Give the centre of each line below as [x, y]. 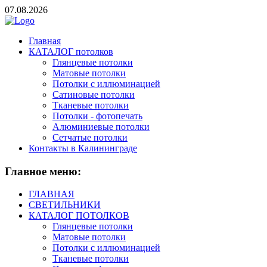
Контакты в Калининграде [83, 148]
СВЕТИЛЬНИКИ [65, 205]
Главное [26, 171]
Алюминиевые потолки [101, 127]
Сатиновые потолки [94, 94]
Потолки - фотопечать [97, 116]
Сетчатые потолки [90, 137]
